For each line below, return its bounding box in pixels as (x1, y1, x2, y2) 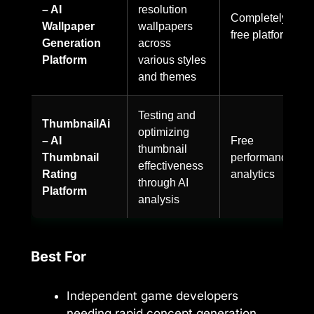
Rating (42, 167, 77, 180)
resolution (138, 2, 187, 15)
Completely (231, 11, 287, 24)
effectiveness (138, 158, 203, 172)
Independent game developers (67, 288, 238, 303)
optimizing (138, 125, 189, 138)
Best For (31, 247, 86, 265)
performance (231, 150, 293, 163)
